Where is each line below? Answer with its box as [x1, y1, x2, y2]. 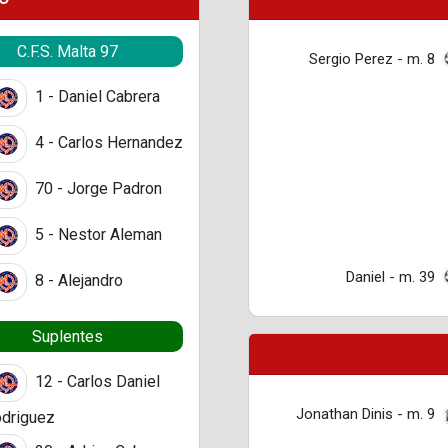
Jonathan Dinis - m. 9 [296, 404, 436, 423]
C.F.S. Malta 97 [16, 41, 118, 61]
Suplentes [31, 327, 103, 347]
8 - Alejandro [31, 271, 123, 291]
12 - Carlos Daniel [31, 372, 160, 392]
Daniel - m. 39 [346, 267, 436, 286]
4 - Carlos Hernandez [31, 133, 183, 153]
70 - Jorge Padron [31, 179, 162, 199]
